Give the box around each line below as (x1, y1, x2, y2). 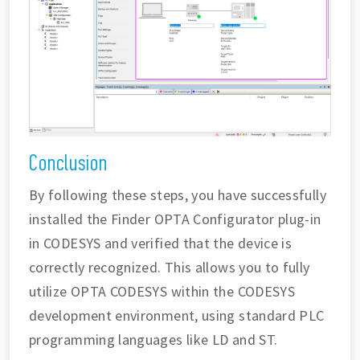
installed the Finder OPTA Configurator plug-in (29, 210, 321, 228)
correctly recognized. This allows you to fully (29, 258, 310, 276)
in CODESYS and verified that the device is (29, 234, 292, 252)
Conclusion (29, 149, 108, 176)
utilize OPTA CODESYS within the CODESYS (29, 282, 296, 301)
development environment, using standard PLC (29, 306, 325, 325)
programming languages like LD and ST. (29, 330, 278, 349)
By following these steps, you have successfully (29, 186, 326, 204)
